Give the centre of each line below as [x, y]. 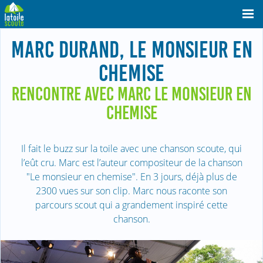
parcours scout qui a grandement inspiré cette [131, 205]
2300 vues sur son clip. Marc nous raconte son [131, 191]
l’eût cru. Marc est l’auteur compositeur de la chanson [131, 163]
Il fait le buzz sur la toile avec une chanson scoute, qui [131, 149]
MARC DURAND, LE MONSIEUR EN [131, 50]
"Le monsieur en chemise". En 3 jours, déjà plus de [131, 177]
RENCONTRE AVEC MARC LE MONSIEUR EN [131, 94]
